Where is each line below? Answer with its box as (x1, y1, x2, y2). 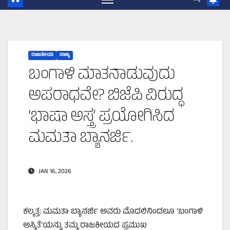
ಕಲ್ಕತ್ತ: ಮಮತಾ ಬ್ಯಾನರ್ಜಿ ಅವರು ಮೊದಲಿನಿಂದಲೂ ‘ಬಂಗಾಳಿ (23, 205, 203, 219)
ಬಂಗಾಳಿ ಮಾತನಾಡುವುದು (28, 62, 175, 90)
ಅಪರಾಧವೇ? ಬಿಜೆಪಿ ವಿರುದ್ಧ (28, 83, 183, 111)
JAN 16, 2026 (36, 166, 71, 177)
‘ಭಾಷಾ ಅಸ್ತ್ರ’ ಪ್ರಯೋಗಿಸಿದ (28, 104, 174, 132)
